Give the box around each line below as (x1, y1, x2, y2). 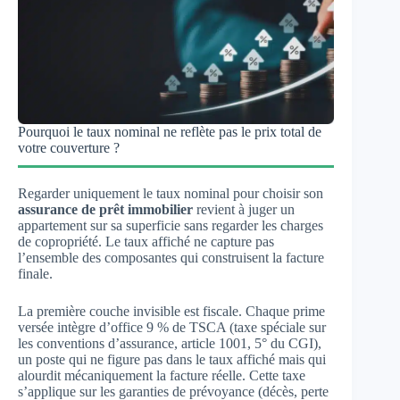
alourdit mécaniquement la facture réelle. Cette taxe (18, 368, 305, 383)
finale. (18, 266, 53, 281)
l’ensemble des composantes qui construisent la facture (18, 250, 324, 265)
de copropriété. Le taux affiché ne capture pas (18, 234, 274, 249)
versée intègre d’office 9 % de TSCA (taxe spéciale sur (18, 320, 326, 335)
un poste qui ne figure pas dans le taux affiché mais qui (18, 352, 326, 367)
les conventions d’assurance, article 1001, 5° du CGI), (18, 336, 321, 351)
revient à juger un (193, 202, 295, 217)
